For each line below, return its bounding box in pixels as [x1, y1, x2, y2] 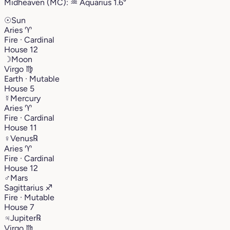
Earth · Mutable [4, 73, 60, 84]
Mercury [10, 93, 41, 103]
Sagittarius [4, 182, 45, 193]
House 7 [4, 202, 34, 212]
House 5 [4, 83, 34, 93]
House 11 [4, 122, 37, 132]
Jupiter [10, 213, 36, 223]
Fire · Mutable [4, 192, 54, 202]
